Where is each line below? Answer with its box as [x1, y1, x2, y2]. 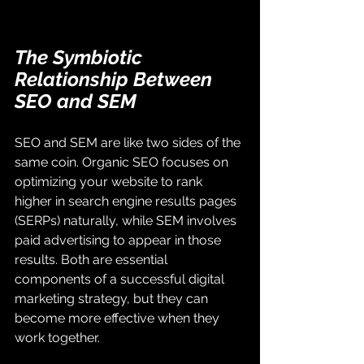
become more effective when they [15, 310, 223, 326]
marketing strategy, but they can [15, 290, 211, 306]
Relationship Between [15, 67, 217, 91]
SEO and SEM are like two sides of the [15, 134, 244, 150]
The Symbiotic [15, 45, 147, 69]
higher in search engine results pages [15, 193, 240, 209]
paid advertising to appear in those [15, 232, 224, 248]
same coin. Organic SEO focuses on [15, 154, 232, 170]
